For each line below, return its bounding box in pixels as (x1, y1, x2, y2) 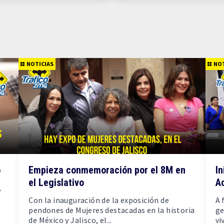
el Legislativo (28, 176, 84, 188)
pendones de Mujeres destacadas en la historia (28, 205, 195, 215)
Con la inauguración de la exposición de (28, 195, 169, 205)
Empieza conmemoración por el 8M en (28, 164, 186, 176)
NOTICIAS (26, 60, 54, 67)
